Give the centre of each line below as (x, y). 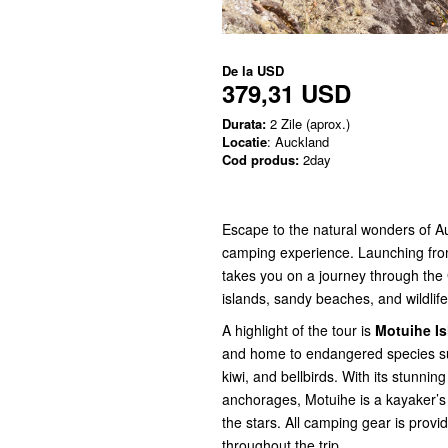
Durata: (244, 123)
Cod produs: (260, 159)
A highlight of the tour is (298, 330)
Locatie (244, 141)
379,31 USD (286, 93)
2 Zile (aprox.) (308, 123)
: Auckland (298, 141)
